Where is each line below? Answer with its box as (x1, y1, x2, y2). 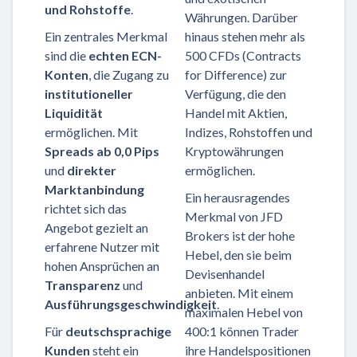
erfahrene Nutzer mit (45, 239, 159, 255)
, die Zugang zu (88, 67, 169, 83)
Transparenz (45, 277, 120, 293)
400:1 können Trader (185, 324, 299, 339)
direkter (67, 163, 116, 178)
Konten (45, 67, 88, 83)
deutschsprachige (65, 324, 171, 339)
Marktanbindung (45, 182, 144, 198)
